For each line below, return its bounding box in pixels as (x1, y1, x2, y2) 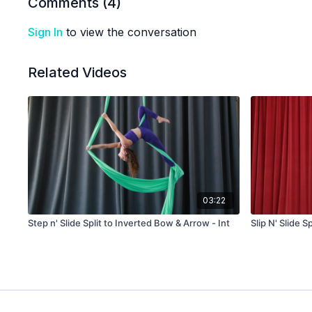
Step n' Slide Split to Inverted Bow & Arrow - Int (28, 217, 231, 229)
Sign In (28, 25, 63, 39)
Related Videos (28, 64, 127, 81)
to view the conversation (63, 25, 197, 39)
